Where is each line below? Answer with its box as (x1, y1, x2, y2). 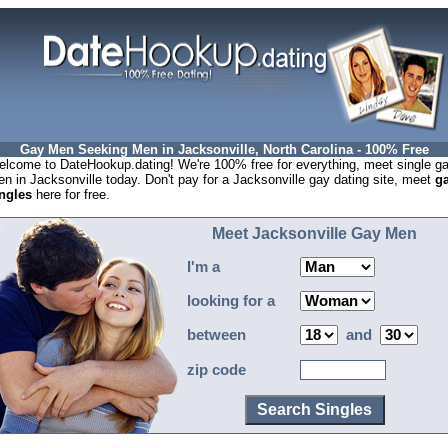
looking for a (183, 293, 275, 309)
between (183, 327, 246, 343)
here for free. (32, 187, 110, 202)
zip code (183, 362, 246, 378)
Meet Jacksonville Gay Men (212, 225, 417, 242)
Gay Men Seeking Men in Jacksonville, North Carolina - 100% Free (19, 142, 429, 157)
